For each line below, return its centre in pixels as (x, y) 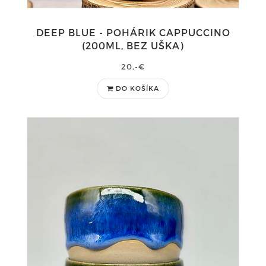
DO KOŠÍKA (137, 88)
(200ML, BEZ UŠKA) (133, 45)
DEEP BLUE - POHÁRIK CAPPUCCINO (133, 32)
